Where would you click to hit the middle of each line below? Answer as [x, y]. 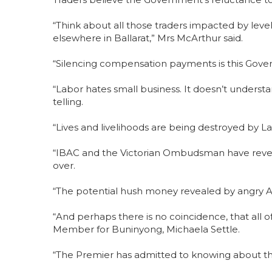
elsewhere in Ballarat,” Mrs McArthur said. [149, 38]
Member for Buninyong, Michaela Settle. [149, 229]
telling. [69, 102]
